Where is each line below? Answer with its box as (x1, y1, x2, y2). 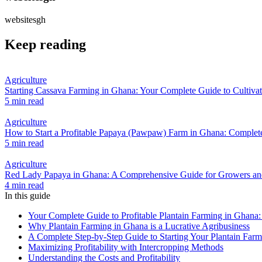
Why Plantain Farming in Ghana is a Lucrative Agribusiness (28, 220, 250, 231)
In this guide (5, 190, 50, 201)
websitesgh (5, 14, 46, 25)
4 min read (5, 180, 44, 190)
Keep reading (5, 36, 86, 52)
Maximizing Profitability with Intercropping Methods (28, 242, 223, 252)
